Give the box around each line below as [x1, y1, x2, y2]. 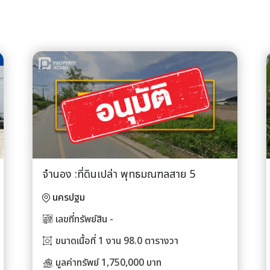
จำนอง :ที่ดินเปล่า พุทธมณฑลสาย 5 [42, 166, 195, 183]
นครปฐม [52, 190, 85, 205]
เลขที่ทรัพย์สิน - [55, 212, 113, 227]
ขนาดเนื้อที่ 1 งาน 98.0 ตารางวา [55, 233, 178, 248]
